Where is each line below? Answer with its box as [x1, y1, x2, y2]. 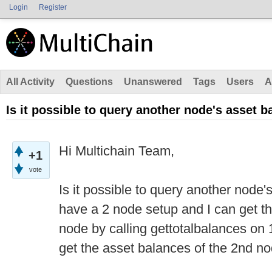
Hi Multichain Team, [59, 143, 174, 158]
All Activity [6, 76, 55, 87]
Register [39, 3, 67, 12]
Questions [66, 76, 113, 87]
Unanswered [124, 76, 182, 87]
